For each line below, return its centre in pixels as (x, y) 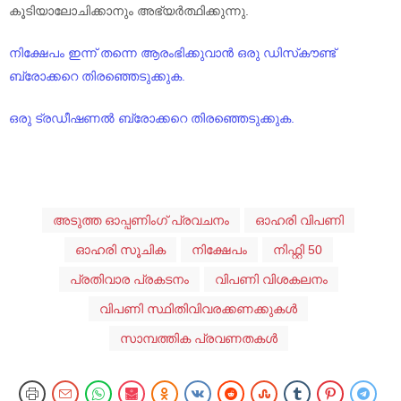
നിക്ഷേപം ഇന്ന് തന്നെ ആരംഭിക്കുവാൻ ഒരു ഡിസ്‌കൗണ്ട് (172, 52)
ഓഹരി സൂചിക (120, 249)
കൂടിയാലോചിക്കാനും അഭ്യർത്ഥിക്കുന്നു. (129, 10)
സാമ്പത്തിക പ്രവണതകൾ (198, 338)
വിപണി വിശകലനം (271, 279)
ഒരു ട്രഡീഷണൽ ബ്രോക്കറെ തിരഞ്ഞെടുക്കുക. (152, 118)
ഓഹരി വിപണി (299, 220)
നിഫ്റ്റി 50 (297, 249)
